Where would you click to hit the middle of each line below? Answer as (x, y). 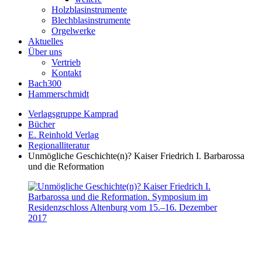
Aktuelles (46, 41)
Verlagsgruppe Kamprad (73, 114)
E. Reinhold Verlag (63, 135)
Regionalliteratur (59, 145)
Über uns (45, 52)
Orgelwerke (73, 31)
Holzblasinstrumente (89, 10)
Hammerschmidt (58, 94)
